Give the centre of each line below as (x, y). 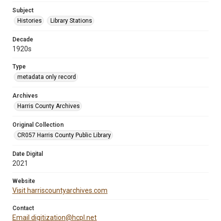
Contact (23, 208)
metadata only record (47, 77)
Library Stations (71, 21)
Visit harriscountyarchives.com (60, 190)
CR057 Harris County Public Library (64, 135)
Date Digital (28, 154)
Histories (30, 21)
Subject (23, 10)
